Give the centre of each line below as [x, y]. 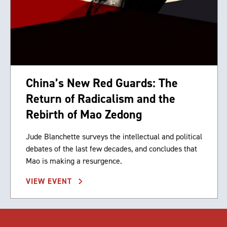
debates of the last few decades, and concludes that [111, 149]
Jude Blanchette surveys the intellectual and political [114, 137]
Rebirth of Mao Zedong [84, 115]
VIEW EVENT [50, 182]
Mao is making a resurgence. [74, 161]
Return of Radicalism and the [101, 99]
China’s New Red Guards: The [102, 83]
